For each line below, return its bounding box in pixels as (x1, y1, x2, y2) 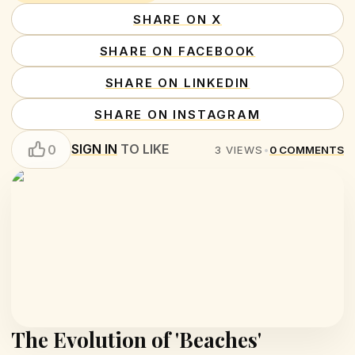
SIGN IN (71, 141, 117, 157)
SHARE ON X (133, 11, 222, 27)
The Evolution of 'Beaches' (11, 326, 261, 353)
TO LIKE (117, 141, 169, 157)
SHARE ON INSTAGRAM (94, 106, 261, 122)
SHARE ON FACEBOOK (99, 43, 256, 59)
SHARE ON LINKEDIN (105, 74, 250, 90)
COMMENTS (279, 143, 344, 156)
